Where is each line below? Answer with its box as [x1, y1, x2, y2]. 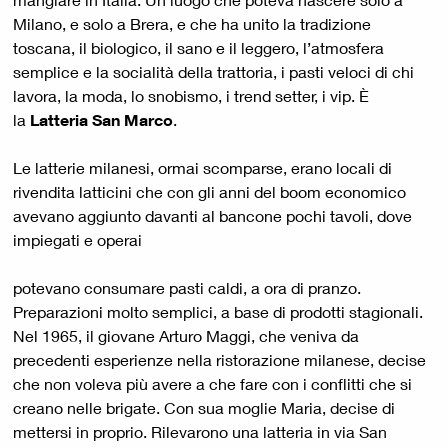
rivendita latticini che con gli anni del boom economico [13, 182, 406, 202]
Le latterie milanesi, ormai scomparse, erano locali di [13, 158, 392, 178]
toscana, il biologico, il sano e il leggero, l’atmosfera [13, 38, 384, 58]
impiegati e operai [13, 230, 146, 250]
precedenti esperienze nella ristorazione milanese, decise [13, 350, 426, 370]
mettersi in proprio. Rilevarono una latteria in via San [13, 422, 387, 442]
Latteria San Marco [30, 110, 173, 130]
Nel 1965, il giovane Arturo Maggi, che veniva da [13, 326, 359, 346]
